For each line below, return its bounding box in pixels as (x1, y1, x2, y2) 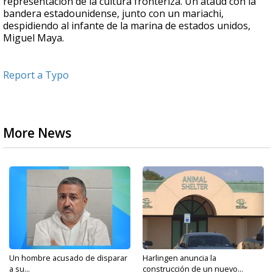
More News (3, 124, 71, 142)
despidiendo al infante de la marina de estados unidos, (3, 19, 250, 33)
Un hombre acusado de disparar (9, 252, 127, 264)
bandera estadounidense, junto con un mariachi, (3, 7, 224, 21)
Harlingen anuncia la (143, 252, 216, 264)
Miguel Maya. (3, 31, 64, 45)
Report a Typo (3, 68, 69, 82)
